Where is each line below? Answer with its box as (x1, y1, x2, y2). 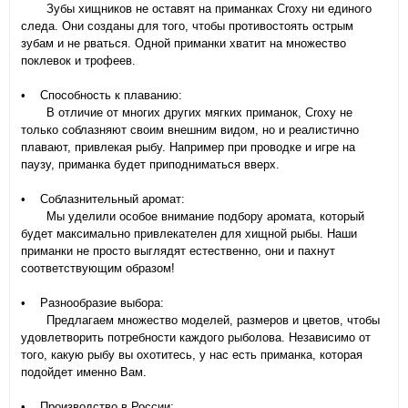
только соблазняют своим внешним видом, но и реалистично (21, 123, 359, 138)
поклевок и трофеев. (21, 54, 136, 68)
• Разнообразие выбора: (21, 296, 164, 311)
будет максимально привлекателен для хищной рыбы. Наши (21, 227, 357, 241)
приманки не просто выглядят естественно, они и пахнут (21, 244, 335, 259)
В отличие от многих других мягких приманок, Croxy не (21, 106, 352, 120)
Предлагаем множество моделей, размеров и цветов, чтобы (21, 313, 380, 328)
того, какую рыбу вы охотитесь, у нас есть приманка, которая (21, 348, 362, 362)
